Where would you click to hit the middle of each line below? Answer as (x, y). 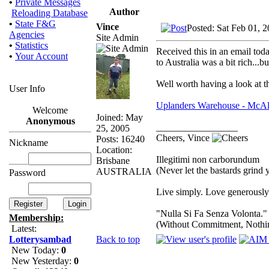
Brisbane (113, 160)
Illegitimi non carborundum (208, 159)
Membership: (36, 218)
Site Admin (117, 37)
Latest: (23, 228)
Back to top (118, 239)
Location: (114, 150)
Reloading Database (50, 13)
